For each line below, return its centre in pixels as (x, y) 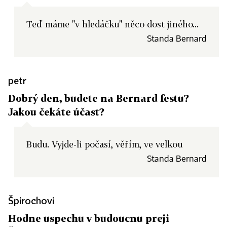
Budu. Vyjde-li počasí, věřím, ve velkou (104, 144)
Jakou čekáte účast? (56, 112)
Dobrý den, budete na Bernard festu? (99, 98)
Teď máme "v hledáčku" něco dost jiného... (112, 24)
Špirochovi (31, 200)
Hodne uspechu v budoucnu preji (89, 218)
